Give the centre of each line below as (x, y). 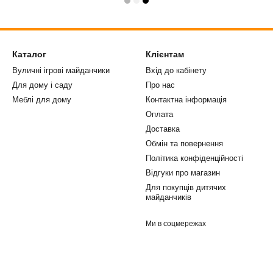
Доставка (163, 129)
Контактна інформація (186, 100)
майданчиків (168, 197)
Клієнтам (165, 54)
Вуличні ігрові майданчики (61, 70)
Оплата (159, 114)
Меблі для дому (42, 100)
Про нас (160, 85)
